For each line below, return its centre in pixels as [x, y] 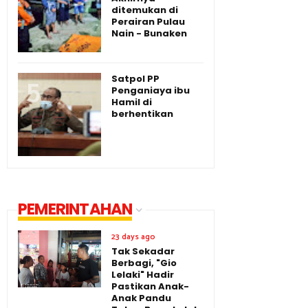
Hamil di [132, 102]
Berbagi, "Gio [144, 263]
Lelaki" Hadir [143, 274]
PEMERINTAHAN [75, 209]
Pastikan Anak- [150, 286]
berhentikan [142, 113]
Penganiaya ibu [151, 90]
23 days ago [133, 236]
